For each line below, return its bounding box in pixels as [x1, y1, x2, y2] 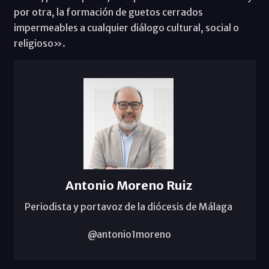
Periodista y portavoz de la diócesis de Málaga [25, 201, 232, 213]
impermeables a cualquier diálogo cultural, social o [13, 21, 239, 34]
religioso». [13, 37, 65, 49]
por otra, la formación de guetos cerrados [13, 5, 203, 18]
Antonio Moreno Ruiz [65, 178, 192, 193]
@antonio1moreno [86, 228, 171, 241]
